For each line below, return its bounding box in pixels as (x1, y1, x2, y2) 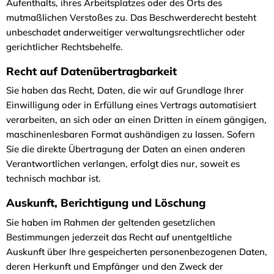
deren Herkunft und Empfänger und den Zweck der (6, 260, 223, 272)
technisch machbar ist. (6, 172, 101, 184)
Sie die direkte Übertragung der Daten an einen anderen (6, 143, 245, 155)
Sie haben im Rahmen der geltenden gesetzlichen (6, 216, 215, 228)
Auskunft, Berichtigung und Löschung (6, 196, 209, 210)
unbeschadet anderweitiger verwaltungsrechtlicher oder (6, 26, 245, 38)
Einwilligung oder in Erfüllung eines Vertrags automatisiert (6, 99, 256, 111)
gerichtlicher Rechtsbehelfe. (6, 40, 125, 53)
